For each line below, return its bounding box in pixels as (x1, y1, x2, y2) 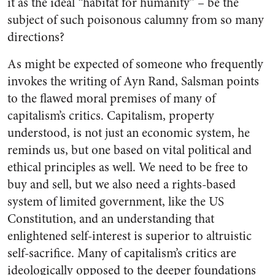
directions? (7, 28, 64, 46)
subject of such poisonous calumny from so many (7, 10, 264, 29)
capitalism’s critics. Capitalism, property (7, 106, 214, 125)
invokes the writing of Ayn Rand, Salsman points (7, 72, 259, 90)
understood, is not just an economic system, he (7, 123, 250, 142)
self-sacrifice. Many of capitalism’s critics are (7, 244, 236, 262)
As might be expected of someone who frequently (7, 55, 263, 73)
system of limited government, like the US (7, 192, 224, 211)
